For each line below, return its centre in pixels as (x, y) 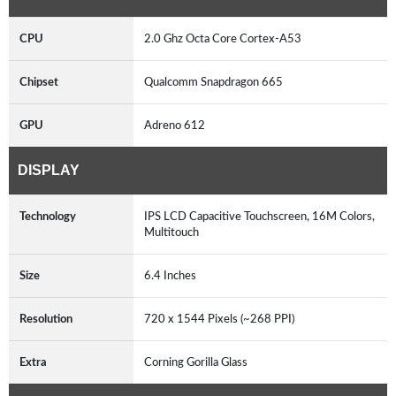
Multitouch (174, 232)
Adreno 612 (177, 125)
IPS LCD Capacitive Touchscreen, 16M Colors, (259, 216)
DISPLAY (49, 170)
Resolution (46, 319)
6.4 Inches (173, 275)
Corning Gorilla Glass (198, 362)
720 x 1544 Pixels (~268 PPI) (222, 319)
